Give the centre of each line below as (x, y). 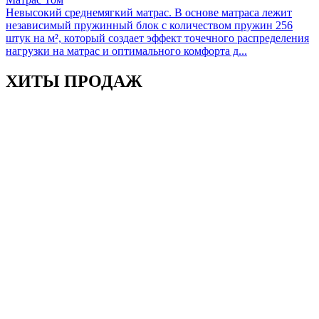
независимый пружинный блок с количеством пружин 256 (149, 25)
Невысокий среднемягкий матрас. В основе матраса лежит (149, 12)
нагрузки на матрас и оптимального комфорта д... (126, 51)
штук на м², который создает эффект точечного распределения (157, 38)
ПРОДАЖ (103, 81)
